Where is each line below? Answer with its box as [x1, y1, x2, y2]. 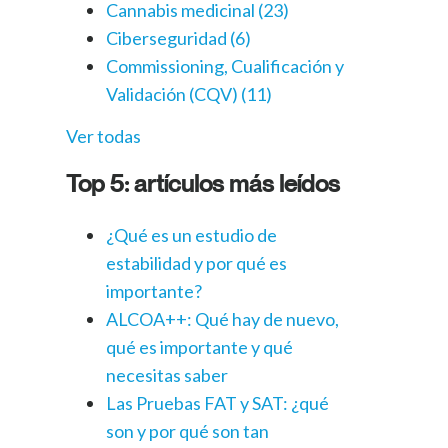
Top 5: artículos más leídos [66, 169, 340, 198]
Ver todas [66, 125, 141, 148]
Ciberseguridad [106, 27, 230, 50]
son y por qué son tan [106, 420, 269, 443]
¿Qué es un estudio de [106, 224, 277, 247]
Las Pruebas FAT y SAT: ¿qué [106, 392, 329, 415]
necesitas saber [106, 364, 228, 387]
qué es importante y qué [106, 336, 293, 359]
